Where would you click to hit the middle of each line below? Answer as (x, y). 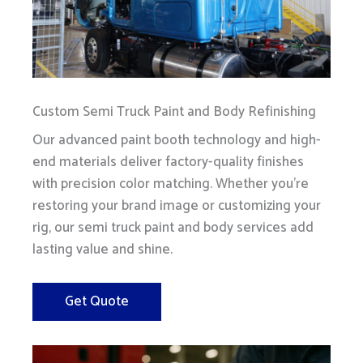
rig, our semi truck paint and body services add (173, 228)
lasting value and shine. (102, 250)
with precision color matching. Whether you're (171, 184)
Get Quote (97, 302)
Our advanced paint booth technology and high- (177, 141)
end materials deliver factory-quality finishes (168, 162)
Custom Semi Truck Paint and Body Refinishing (174, 112)
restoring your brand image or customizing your (177, 206)
